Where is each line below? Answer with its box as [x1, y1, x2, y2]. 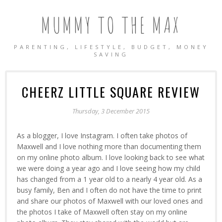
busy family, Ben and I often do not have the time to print [17, 185, 202, 195]
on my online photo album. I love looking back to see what [17, 153, 205, 162]
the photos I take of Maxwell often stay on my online [17, 207, 187, 217]
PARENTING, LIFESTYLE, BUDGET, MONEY [13, 43, 209, 51]
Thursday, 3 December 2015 [72, 107, 150, 115]
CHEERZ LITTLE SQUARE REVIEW [22, 82, 200, 102]
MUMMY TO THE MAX [41, 12, 181, 38]
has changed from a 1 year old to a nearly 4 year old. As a [17, 174, 202, 184]
